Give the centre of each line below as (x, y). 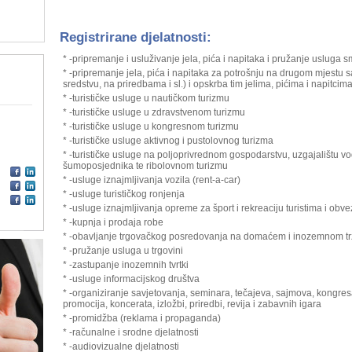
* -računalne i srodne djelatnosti (130, 332)
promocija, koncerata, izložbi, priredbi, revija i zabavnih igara (192, 304)
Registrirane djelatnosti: (135, 37)
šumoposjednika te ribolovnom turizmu (145, 166)
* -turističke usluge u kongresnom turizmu (150, 126)
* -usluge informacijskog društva (131, 279)
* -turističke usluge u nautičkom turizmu (146, 98)
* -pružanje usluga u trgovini (123, 251)
